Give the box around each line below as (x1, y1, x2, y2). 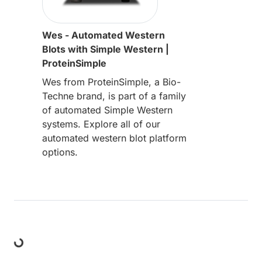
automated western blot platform (42, 132, 187, 144)
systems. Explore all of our (42, 118, 160, 130)
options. (42, 146, 78, 158)
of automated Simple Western (42, 104, 173, 116)
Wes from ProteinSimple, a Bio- (42, 75, 181, 88)
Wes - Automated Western (42, 29, 165, 41)
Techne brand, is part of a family (42, 89, 186, 102)
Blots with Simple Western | (42, 43, 169, 55)
